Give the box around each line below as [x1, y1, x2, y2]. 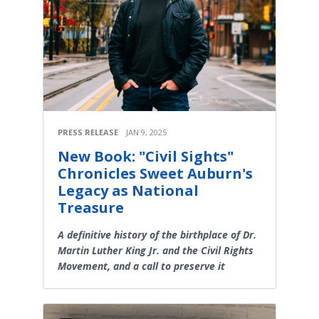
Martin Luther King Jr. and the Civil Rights [58, 243, 253, 257]
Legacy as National [58, 180, 199, 200]
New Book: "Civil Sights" [58, 146, 234, 166]
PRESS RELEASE [58, 126, 118, 137]
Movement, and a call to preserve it [58, 258, 225, 273]
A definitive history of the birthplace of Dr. [58, 227, 256, 241]
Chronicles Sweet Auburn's [58, 163, 253, 183]
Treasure [58, 197, 124, 217]
